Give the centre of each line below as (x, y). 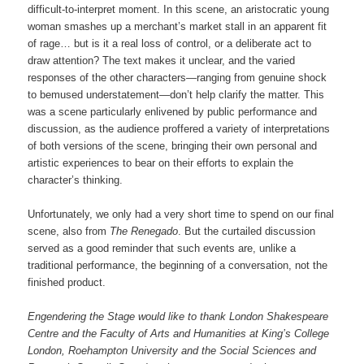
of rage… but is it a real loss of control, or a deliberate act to (170, 43)
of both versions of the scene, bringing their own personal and (173, 145)
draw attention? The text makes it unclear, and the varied (162, 60)
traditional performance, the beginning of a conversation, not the (178, 265)
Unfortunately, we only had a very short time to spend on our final (181, 214)
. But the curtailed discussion (247, 231)
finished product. (67, 282)
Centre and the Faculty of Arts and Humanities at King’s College (179, 334)
